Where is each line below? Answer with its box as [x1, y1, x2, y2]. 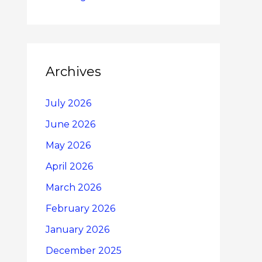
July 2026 [46, 97, 91, 109]
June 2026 [46, 118, 95, 130]
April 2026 [46, 160, 93, 172]
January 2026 [46, 223, 109, 235]
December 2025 [46, 244, 122, 256]
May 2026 [46, 139, 91, 151]
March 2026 [46, 181, 101, 193]
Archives [46, 63, 101, 80]
